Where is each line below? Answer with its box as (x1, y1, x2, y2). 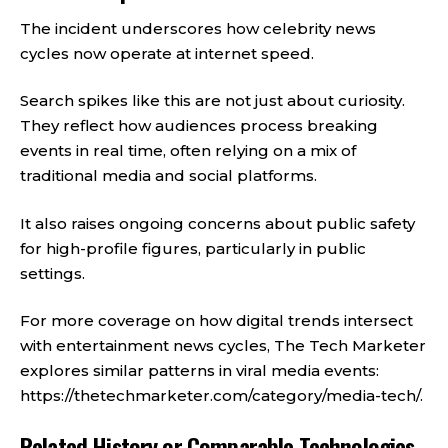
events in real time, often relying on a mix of (20, 141, 356, 160)
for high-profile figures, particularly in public (20, 238, 366, 258)
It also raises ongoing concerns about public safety (20, 213, 415, 233)
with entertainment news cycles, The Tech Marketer (20, 336, 426, 355)
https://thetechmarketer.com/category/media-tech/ (20, 386, 420, 405)
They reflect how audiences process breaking (20, 116, 378, 135)
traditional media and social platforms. (20, 166, 317, 185)
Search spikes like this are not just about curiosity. (20, 91, 405, 110)
